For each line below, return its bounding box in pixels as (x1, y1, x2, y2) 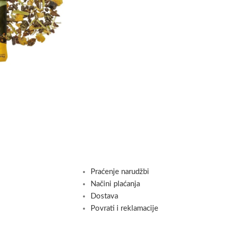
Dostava (90, 192, 118, 200)
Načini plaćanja (90, 180, 140, 188)
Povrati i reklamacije (90, 205, 158, 212)
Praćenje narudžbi (90, 168, 149, 176)
